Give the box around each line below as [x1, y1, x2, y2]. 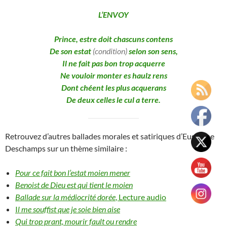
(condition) [92, 46, 129, 56]
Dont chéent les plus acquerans [61, 83, 166, 93]
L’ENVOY [98, 10, 129, 20]
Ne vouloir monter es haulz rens [60, 70, 167, 81]
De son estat [49, 46, 93, 56]
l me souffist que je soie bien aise [18, 204, 120, 214]
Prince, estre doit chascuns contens [54, 34, 173, 44]
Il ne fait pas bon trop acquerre [62, 58, 165, 68]
